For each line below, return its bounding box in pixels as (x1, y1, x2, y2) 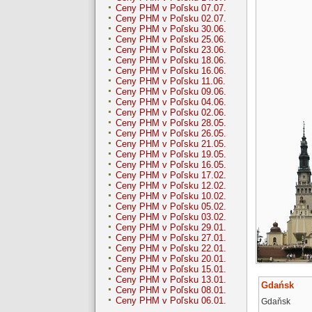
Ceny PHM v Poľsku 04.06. (116, 97, 226, 108)
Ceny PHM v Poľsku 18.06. (116, 55, 226, 66)
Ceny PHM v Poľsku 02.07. (116, 13, 226, 24)
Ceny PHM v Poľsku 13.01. (116, 274, 226, 286)
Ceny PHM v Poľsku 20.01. (116, 253, 226, 265)
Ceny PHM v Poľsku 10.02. (116, 191, 226, 202)
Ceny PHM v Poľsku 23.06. (116, 45, 226, 56)
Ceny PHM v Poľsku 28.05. (116, 118, 226, 129)
